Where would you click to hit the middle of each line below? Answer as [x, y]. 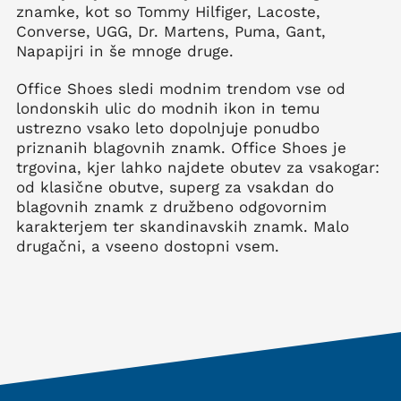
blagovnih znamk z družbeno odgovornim [171, 207]
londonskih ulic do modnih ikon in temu [168, 108]
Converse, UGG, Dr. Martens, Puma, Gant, [171, 31]
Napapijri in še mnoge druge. [125, 51]
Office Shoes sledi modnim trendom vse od [181, 89]
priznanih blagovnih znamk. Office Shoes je [181, 148]
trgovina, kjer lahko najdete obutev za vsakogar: [198, 167]
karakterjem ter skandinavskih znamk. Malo [183, 226]
